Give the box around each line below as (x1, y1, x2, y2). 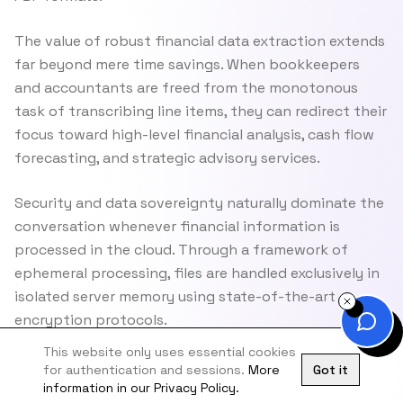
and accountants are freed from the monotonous (14, 78, 358, 97)
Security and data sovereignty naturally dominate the (14, 193, 384, 212)
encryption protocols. (14, 310, 167, 329)
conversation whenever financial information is (14, 217, 340, 236)
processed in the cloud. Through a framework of (14, 240, 348, 259)
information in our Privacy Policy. (43, 380, 239, 396)
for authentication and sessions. (43, 362, 245, 378)
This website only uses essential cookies (43, 344, 296, 360)
